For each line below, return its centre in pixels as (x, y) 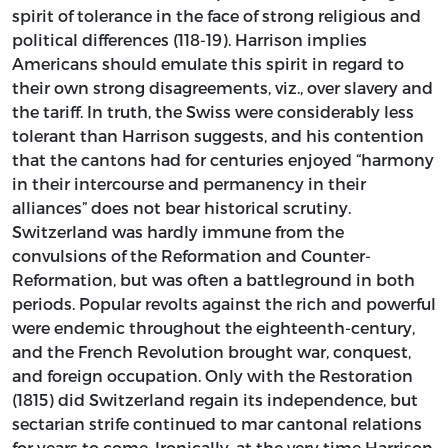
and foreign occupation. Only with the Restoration (212, 376)
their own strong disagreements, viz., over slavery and (222, 88)
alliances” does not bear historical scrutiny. (181, 208)
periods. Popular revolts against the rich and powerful (224, 304)
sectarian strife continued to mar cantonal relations (217, 424)
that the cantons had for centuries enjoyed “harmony (223, 160)
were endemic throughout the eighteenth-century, (213, 328)
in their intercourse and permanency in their (189, 184)
